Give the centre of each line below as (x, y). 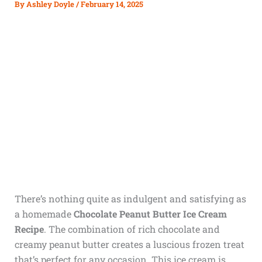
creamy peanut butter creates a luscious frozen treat (129, 244)
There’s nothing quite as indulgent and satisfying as (130, 199)
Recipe (29, 229)
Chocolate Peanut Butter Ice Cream (150, 214)
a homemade (44, 214)
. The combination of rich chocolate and (132, 229)
